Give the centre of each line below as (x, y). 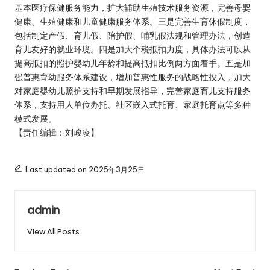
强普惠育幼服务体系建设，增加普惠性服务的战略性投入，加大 (133, 77)
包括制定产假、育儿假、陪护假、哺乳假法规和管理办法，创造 (133, 35)
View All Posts (53, 231)
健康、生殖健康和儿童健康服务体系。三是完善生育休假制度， (133, 21)
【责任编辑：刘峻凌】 (57, 132)
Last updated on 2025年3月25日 (85, 169)
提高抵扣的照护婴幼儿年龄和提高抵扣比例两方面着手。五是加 (133, 63)
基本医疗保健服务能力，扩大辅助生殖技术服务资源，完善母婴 (133, 8)
